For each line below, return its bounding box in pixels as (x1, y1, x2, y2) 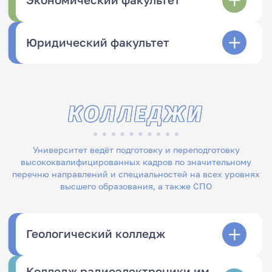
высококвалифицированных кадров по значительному (21, 156, 251, 167)
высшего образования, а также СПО (60, 180, 212, 191)
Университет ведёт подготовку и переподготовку (32, 144, 240, 155)
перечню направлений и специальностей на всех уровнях (12, 168, 260, 179)
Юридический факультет (26, 35, 170, 49)
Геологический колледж (26, 227, 166, 241)
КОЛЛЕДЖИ (67, 100, 205, 128)
